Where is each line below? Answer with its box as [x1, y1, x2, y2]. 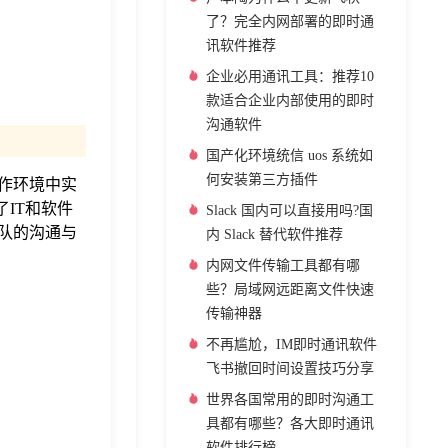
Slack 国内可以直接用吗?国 [206, 203, 373, 218]
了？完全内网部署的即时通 [206, 14, 374, 29]
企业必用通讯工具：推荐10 [206, 69, 374, 84]
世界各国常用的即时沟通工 [206, 392, 374, 407]
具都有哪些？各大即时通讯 [206, 416, 374, 431]
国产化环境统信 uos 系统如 [206, 148, 373, 163]
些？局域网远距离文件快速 [206, 282, 374, 297]
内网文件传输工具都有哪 [206, 258, 360, 273]
